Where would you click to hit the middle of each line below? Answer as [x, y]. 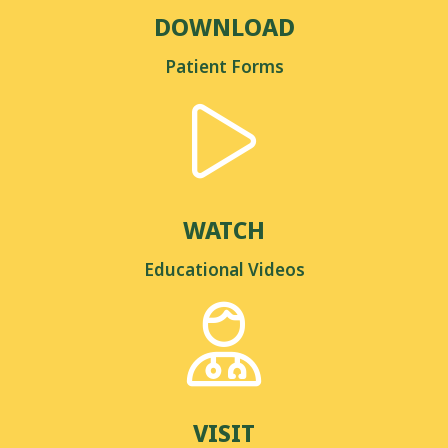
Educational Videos [224, 269]
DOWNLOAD [224, 26]
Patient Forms [224, 66]
